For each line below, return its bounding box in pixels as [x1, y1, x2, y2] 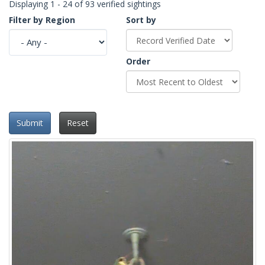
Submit [17, 117, 43, 129]
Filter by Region [9, 14, 75, 25]
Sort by [126, 14, 156, 25]
